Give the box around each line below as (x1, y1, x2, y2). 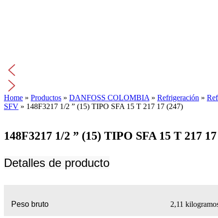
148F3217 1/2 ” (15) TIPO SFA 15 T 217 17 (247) (26, 102, 183, 111)
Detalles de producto (4, 156, 109, 170)
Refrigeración (157, 93, 199, 102)
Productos (31, 93, 61, 102)
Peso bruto (11, 200, 49, 209)
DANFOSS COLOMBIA (69, 93, 149, 102)
